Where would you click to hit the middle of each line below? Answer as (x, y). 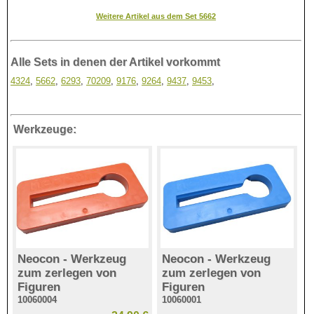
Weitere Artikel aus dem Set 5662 (156, 16)
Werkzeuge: (45, 129)
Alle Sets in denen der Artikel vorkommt (115, 62)
